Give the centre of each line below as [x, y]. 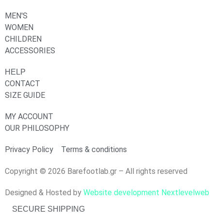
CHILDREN [23, 39]
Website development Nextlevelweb [146, 193]
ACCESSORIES [30, 51]
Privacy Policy [29, 150]
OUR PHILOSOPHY [37, 128]
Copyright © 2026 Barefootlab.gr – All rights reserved [96, 171]
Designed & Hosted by [44, 193]
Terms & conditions [94, 150]
